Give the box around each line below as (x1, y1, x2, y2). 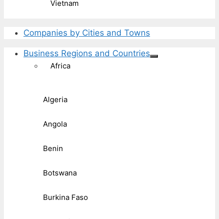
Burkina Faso (43, 193, 88, 202)
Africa (50, 61, 70, 71)
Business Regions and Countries (23, 48, 150, 59)
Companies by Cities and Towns (23, 28, 150, 38)
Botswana (43, 168, 77, 178)
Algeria (43, 95, 67, 105)
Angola (43, 119, 67, 129)
